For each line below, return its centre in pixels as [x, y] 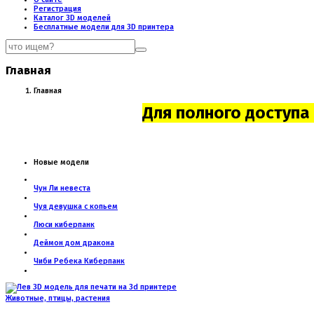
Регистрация [57, 9]
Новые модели [61, 163]
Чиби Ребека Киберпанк [79, 261]
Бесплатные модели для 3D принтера [104, 27]
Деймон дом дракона [74, 243]
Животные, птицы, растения [58, 299]
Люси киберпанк [64, 225]
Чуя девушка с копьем [76, 207]
